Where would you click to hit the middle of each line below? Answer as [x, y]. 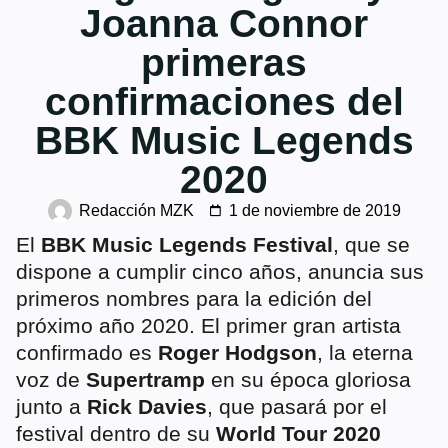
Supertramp [145, 379]
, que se [371, 244]
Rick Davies [144, 406]
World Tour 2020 [295, 433]
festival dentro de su [113, 433]
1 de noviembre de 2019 [314, 210]
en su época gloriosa [308, 379]
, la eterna [365, 352]
